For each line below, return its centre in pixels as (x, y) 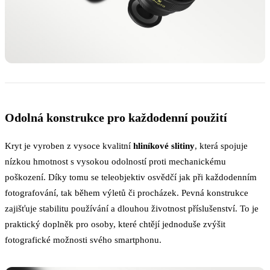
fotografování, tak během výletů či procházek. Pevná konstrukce (127, 193)
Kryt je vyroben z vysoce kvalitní (69, 146)
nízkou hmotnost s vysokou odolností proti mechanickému (115, 162)
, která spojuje (221, 146)
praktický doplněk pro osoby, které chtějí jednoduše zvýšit (115, 224)
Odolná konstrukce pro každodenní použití (116, 118)
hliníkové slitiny (164, 146)
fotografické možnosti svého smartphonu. (83, 240)
